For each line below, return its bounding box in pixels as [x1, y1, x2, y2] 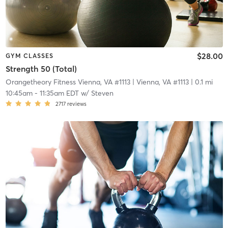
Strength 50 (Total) [5, 64, 77, 74]
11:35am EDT [39, 89, 79, 98]
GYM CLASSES [5, 51, 53, 60]
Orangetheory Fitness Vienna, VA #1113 [5, 77, 130, 87]
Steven [91, 89, 113, 98]
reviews [67, 100, 87, 108]
